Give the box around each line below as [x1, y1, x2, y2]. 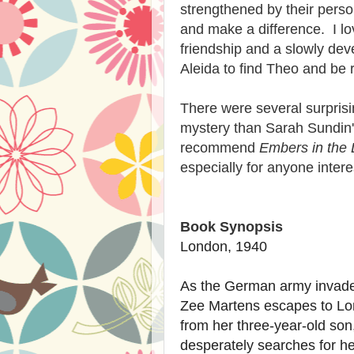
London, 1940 [180, 239, 267, 254]
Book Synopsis [180, 219, 283, 235]
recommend [180, 140, 259, 156]
